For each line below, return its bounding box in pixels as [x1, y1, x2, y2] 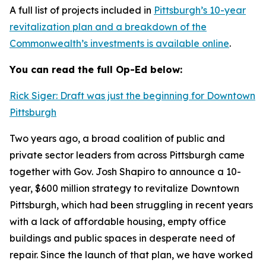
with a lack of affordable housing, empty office [9, 216, 226, 227]
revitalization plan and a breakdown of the [9, 21, 207, 33]
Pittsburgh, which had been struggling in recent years [9, 199, 253, 211]
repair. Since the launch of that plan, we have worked [9, 249, 253, 261]
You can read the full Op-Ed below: [9, 64, 182, 75]
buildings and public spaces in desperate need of [9, 232, 235, 244]
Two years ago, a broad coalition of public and [9, 132, 225, 144]
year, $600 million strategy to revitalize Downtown [9, 182, 239, 194]
